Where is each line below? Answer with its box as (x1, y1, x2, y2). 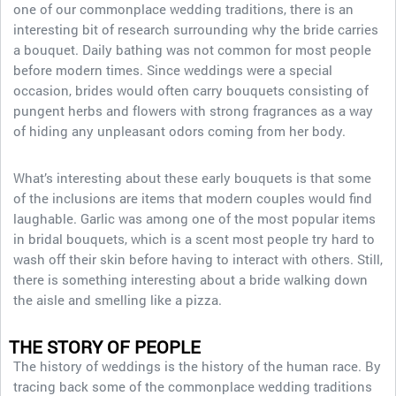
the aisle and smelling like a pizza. (13, 291, 225, 308)
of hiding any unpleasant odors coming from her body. (13, 122, 346, 140)
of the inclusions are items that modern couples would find (13, 189, 372, 207)
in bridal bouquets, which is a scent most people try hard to (13, 230, 375, 247)
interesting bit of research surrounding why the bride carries (13, 20, 378, 38)
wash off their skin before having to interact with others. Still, (13, 250, 383, 268)
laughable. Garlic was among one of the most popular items (13, 209, 376, 227)
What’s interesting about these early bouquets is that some (13, 169, 371, 187)
